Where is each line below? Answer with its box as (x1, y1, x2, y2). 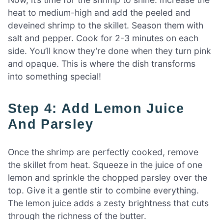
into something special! (8, 71, 101, 82)
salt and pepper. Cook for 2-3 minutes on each (8, 33, 198, 44)
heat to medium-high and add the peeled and (8, 7, 191, 18)
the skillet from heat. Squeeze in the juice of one (8, 159, 202, 170)
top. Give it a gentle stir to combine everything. (8, 185, 199, 195)
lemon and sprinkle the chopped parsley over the (8, 172, 207, 183)
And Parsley (8, 116, 93, 132)
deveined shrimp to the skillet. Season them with (8, 20, 203, 31)
